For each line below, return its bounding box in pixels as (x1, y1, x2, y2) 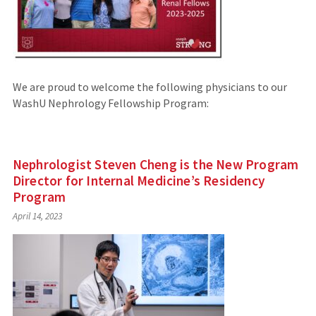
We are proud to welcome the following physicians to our (12, 80, 287, 95)
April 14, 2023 (12, 209, 62, 222)
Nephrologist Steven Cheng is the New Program (12, 156, 299, 174)
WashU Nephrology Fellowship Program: (12, 96, 209, 111)
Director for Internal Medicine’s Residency (12, 172, 265, 190)
